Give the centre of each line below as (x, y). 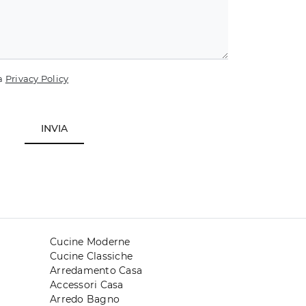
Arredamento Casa (96, 270)
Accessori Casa (87, 284)
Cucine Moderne (90, 241)
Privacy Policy (37, 78)
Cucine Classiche (91, 256)
